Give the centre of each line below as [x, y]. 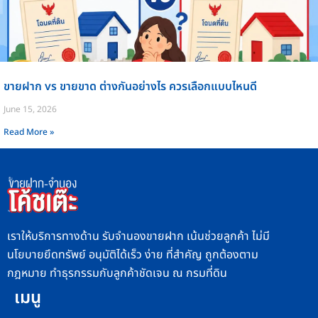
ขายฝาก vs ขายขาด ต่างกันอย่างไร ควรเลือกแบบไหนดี [130, 87]
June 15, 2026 [30, 109]
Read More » [29, 132]
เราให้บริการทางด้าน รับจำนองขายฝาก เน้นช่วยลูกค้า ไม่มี [138, 237]
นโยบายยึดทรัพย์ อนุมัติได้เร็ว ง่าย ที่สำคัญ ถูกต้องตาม [133, 255]
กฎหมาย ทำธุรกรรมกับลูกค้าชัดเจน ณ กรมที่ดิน [117, 274]
